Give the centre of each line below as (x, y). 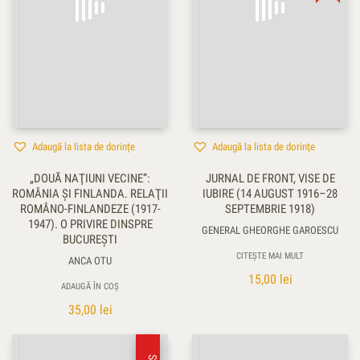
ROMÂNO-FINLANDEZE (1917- (90, 209)
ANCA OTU (90, 260)
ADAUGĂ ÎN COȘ (90, 286)
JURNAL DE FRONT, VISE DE (270, 178)
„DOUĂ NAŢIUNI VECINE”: (90, 178)
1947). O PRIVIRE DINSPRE (90, 224)
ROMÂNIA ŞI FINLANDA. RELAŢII (90, 193)
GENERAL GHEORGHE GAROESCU (270, 230)
